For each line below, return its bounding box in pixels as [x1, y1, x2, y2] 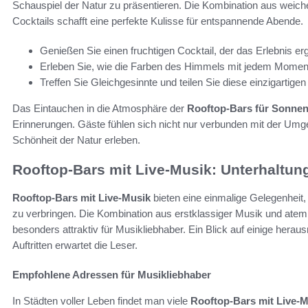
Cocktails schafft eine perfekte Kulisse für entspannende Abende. [12, 15, 303, 27]
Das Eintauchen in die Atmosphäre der [12, 102, 187, 115]
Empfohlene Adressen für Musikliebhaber [12, 268, 211, 280]
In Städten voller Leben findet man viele [12, 294, 190, 307]
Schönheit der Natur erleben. [12, 134, 140, 146]
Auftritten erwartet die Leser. [12, 239, 137, 251]
